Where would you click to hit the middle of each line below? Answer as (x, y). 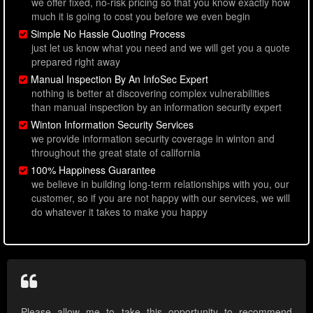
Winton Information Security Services (112, 125)
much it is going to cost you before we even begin (141, 16)
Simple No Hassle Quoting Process (108, 34)
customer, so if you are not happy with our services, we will (161, 198)
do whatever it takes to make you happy (119, 212)
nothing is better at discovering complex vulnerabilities (151, 93)
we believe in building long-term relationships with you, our (160, 184)
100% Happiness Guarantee (93, 170)
